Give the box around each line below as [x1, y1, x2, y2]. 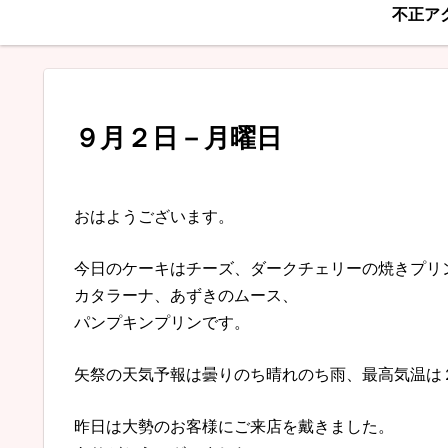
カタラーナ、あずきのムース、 [74, 286, 298, 304]
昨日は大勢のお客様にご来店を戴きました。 [74, 418, 394, 436]
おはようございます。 [74, 207, 234, 225]
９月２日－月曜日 [74, 122, 282, 153]
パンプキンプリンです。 [74, 313, 250, 331]
